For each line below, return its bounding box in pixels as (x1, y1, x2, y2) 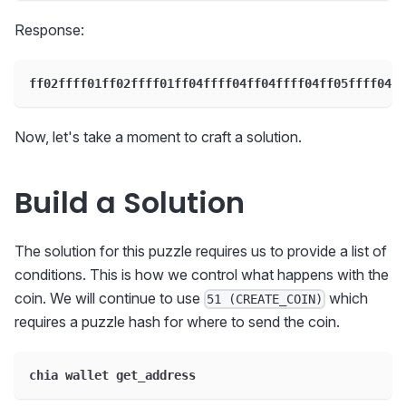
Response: (14, 20, 84, 39)
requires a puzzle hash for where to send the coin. (14, 313, 340, 331)
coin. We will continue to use (14, 288, 204, 307)
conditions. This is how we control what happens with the (14, 265, 389, 284)
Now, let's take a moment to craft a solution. (14, 127, 302, 146)
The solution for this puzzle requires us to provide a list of (14, 241, 387, 260)
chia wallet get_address (29, 368, 196, 382)
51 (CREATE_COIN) (207, 292, 324, 306)
